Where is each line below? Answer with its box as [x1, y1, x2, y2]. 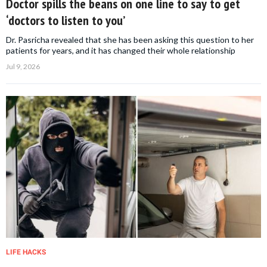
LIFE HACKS [6, 247, 46, 256]
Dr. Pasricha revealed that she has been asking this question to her [6, 34, 254, 45]
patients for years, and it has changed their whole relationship [6, 45, 235, 55]
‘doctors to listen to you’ [6, 11, 125, 29]
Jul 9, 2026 [6, 61, 40, 71]
